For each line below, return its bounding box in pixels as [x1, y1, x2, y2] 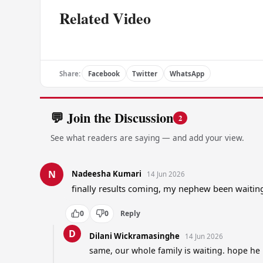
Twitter [132, 69, 158, 78]
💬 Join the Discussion [50, 108, 173, 128]
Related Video [59, 6, 151, 29]
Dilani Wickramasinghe [89, 231, 180, 242]
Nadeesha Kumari [71, 168, 141, 180]
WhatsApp [170, 69, 205, 78]
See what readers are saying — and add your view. [50, 131, 244, 143]
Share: [59, 69, 80, 78]
